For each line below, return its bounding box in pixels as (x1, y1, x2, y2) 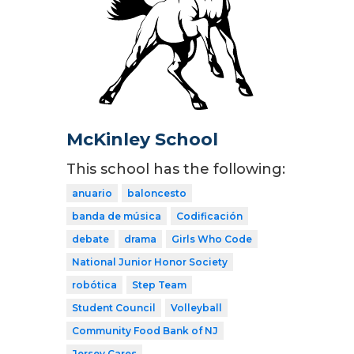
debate (72, 232, 109, 245)
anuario (72, 186, 112, 199)
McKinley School (66, 128, 218, 150)
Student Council (72, 301, 156, 314)
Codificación (176, 209, 243, 222)
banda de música (72, 209, 161, 222)
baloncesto (127, 186, 186, 199)
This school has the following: (66, 160, 285, 178)
